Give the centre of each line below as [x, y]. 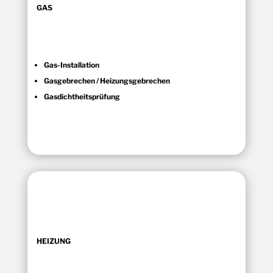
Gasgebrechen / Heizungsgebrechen [107, 80]
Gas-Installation [71, 65]
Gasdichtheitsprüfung [82, 96]
